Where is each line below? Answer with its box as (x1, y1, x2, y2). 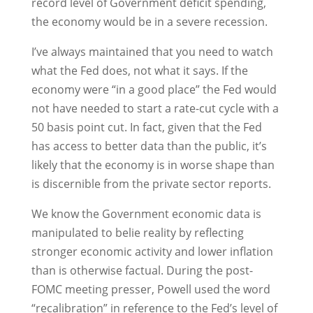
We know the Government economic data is (31, 206, 261, 221)
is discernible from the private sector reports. (31, 176, 271, 191)
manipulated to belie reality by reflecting (31, 225, 244, 240)
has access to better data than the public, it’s (31, 138, 267, 154)
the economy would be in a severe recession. (31, 14, 268, 29)
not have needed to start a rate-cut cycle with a (31, 101, 279, 116)
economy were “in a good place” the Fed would (31, 82, 277, 97)
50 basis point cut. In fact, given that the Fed (31, 119, 262, 135)
